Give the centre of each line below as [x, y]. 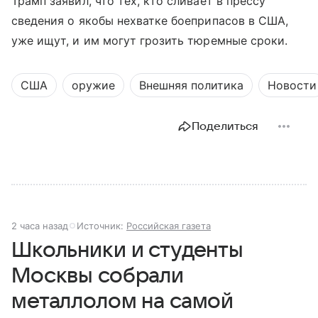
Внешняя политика [191, 86]
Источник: [102, 226]
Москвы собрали [98, 276]
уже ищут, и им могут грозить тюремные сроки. [150, 41]
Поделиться [225, 127]
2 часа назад [40, 226]
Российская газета [169, 226]
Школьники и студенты [128, 251]
